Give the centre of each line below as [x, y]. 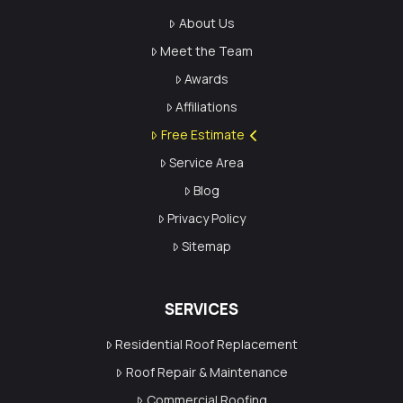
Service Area [207, 162]
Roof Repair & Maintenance [206, 372]
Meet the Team [207, 50]
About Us [206, 22]
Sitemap [207, 246]
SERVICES [201, 309]
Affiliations [207, 106]
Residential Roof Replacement [207, 344]
